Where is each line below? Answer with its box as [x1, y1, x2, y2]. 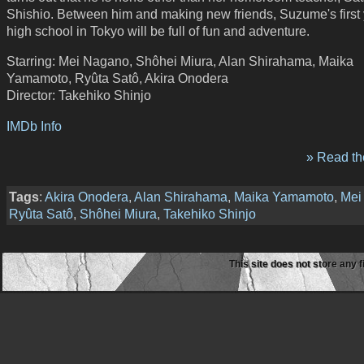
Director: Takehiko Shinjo [6, 88, 151, 103]
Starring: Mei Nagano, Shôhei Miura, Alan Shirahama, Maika [6, 54, 353, 69]
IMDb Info [6, 119, 62, 133]
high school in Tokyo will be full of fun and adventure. [6, 23, 310, 38]
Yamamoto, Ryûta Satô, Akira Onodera [6, 71, 228, 86]
